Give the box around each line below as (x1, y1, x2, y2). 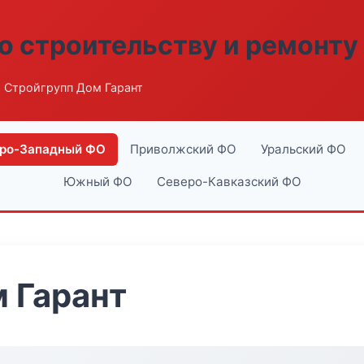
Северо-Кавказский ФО (156, 174, 301, 189)
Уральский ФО (261, 141, 346, 157)
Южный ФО (63, 174, 132, 189)
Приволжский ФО (130, 141, 236, 157)
